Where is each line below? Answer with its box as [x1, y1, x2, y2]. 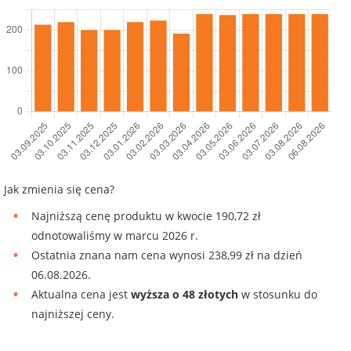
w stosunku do [238, 287, 317, 302]
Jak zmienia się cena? [4, 182, 114, 197]
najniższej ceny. [31, 306, 114, 322]
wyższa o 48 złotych [131, 287, 238, 302]
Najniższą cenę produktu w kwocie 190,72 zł [31, 208, 261, 224]
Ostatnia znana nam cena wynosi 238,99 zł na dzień [31, 248, 302, 263]
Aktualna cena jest [31, 287, 131, 302]
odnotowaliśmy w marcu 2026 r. [31, 228, 198, 244]
